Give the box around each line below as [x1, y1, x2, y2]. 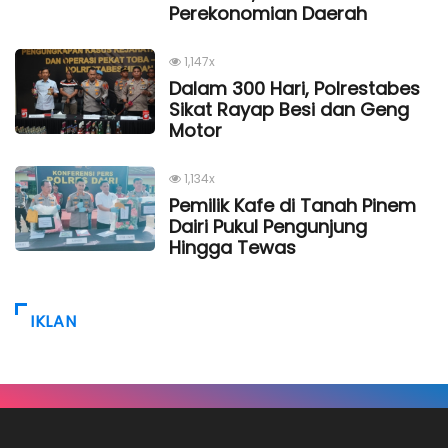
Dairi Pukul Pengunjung [169, 213, 367, 239]
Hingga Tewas [169, 234, 296, 260]
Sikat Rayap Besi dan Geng [169, 96, 409, 122]
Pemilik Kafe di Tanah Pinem [169, 192, 416, 218]
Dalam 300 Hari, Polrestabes [169, 75, 420, 101]
